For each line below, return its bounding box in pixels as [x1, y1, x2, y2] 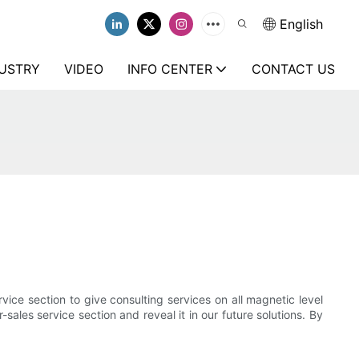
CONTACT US [252, 61, 335, 77]
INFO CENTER [127, 61, 212, 77]
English [280, 16, 323, 32]
